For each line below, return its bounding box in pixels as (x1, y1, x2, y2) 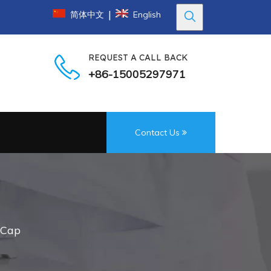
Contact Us (135, 127, 182, 138)
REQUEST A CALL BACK (88, 52, 188, 63)
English (133, 8, 161, 20)
